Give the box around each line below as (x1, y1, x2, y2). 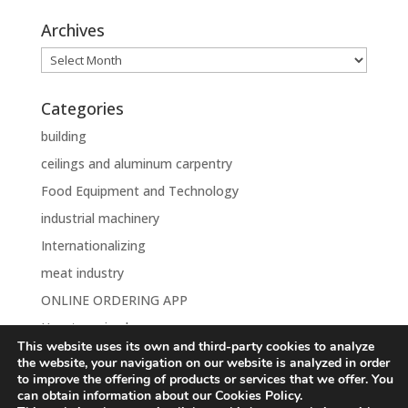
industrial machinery (40, 209, 159, 228)
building (40, 127, 87, 146)
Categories (40, 97, 124, 120)
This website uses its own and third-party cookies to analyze (17, 338, 374, 355)
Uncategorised (40, 319, 128, 337)
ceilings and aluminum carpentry (40, 155, 232, 173)
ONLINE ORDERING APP (40, 291, 188, 310)
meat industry (40, 264, 124, 282)
